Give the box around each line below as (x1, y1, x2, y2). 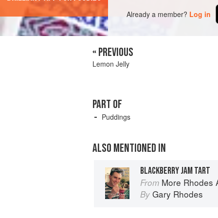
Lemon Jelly (92, 59, 129, 69)
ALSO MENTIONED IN (92, 141, 166, 156)
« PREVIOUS (92, 45, 133, 60)
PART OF (92, 97, 122, 112)
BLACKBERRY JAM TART (140, 165, 210, 177)
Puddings (102, 112, 130, 122)
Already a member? (127, 9, 188, 19)
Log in (189, 9, 211, 19)
